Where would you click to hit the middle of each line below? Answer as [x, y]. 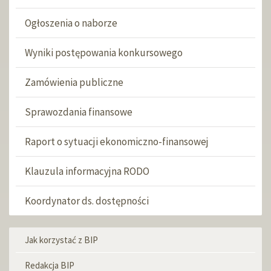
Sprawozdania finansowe [79, 112]
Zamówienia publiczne [74, 82]
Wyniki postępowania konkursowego [104, 53]
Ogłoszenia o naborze [71, 23]
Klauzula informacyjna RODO [87, 171]
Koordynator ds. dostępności [87, 201]
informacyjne [55, 257]
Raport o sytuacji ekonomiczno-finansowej [117, 142]
